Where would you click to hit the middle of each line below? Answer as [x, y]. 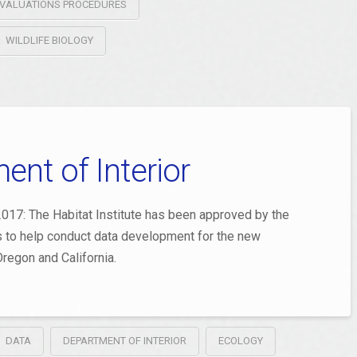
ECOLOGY [240, 341]
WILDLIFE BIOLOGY [49, 40]
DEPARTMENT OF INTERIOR [124, 341]
